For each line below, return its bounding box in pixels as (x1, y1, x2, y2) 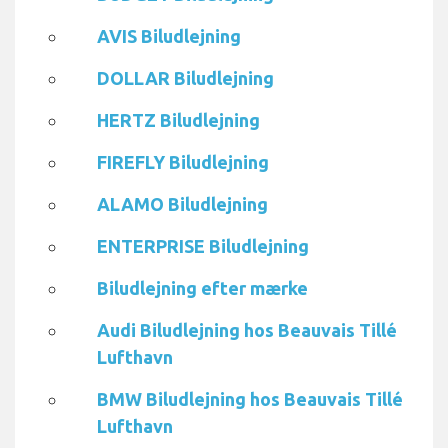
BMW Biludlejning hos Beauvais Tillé (97, 389, 403, 410)
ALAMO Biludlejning (97, 194, 268, 215)
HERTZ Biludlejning (97, 110, 260, 131)
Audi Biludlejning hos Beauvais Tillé (97, 320, 397, 341)
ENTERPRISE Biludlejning (97, 236, 309, 257)
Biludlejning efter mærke (97, 278, 308, 299)
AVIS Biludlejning (97, 26, 241, 47)
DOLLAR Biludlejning (97, 68, 274, 89)
